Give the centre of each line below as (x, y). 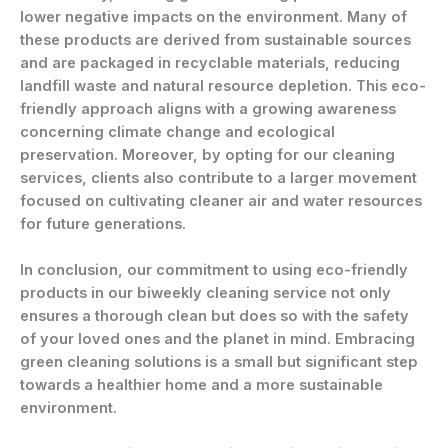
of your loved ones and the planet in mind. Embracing (217, 339)
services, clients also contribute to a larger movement (218, 177)
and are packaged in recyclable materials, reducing (210, 62)
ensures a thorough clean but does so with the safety (214, 316)
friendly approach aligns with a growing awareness (208, 108)
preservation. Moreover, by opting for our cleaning (207, 154)
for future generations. (103, 223)
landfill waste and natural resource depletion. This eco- (223, 85)
